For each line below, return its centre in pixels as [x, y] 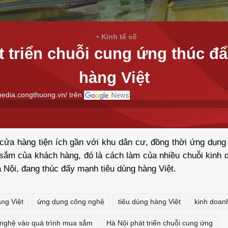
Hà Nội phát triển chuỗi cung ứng [160, 223]
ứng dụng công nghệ [71, 202]
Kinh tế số [119, 37]
